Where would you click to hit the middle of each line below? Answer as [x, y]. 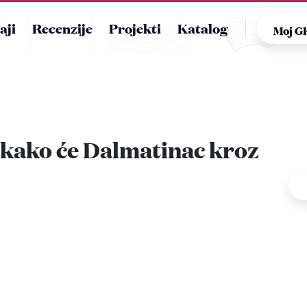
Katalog [202, 28]
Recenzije [62, 28]
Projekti [135, 28]
